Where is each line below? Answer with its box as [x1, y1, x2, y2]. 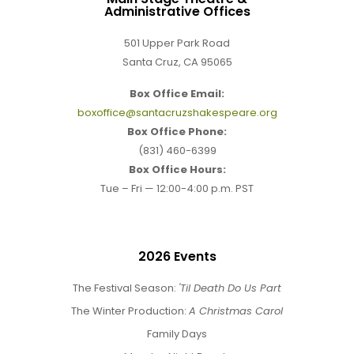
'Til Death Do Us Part [179, 281, 281, 296]
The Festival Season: [73, 281, 179, 296]
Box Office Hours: [128, 162, 226, 178]
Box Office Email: [130, 86, 224, 102]
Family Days [147, 326, 207, 342]
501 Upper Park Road [124, 36, 230, 51]
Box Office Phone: [127, 124, 227, 140]
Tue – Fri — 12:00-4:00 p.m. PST [100, 181, 254, 197]
